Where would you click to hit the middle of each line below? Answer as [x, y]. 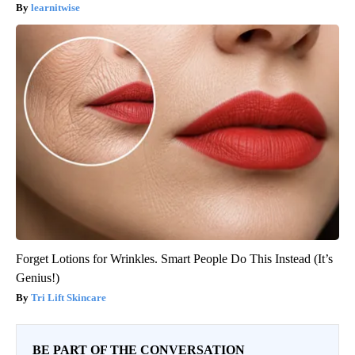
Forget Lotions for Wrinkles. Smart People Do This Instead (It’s [174, 259]
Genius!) [38, 278]
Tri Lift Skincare [69, 298]
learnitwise [55, 8]
